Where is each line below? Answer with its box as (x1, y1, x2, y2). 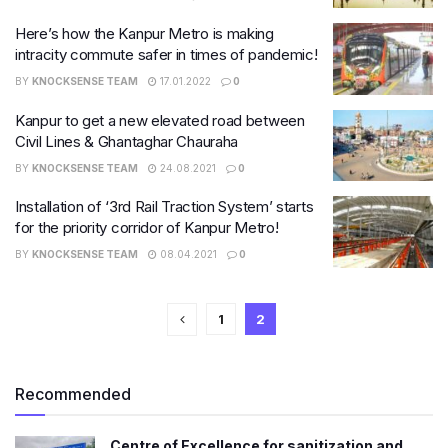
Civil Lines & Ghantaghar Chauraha (15, 131, 239, 151)
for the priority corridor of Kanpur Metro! (15, 218, 279, 237)
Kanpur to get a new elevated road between (15, 110, 305, 130)
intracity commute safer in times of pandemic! (15, 45, 318, 64)
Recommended (15, 383, 131, 404)
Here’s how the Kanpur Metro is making (15, 24, 274, 43)
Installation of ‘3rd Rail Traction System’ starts (15, 197, 314, 216)
